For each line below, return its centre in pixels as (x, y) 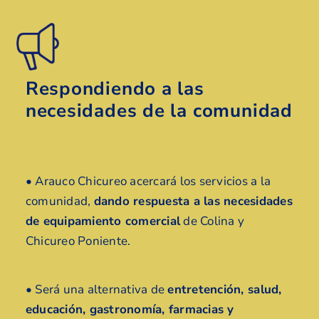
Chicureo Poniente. (78, 241)
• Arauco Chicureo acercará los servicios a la (148, 182)
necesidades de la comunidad (159, 111)
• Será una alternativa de (96, 289)
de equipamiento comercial (103, 221)
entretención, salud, (225, 289)
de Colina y (213, 221)
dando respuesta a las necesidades (193, 202)
